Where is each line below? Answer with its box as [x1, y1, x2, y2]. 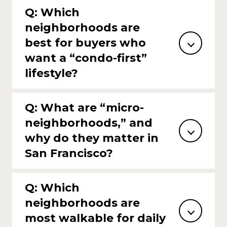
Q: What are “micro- [25, 100, 144, 115]
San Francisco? [25, 146, 113, 160]
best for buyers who [25, 35, 146, 50]
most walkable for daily [25, 211, 166, 225]
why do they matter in [25, 131, 159, 145]
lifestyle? [25, 66, 78, 80]
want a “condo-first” [25, 51, 147, 65]
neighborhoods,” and [25, 116, 153, 130]
